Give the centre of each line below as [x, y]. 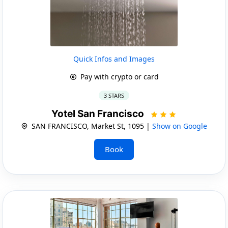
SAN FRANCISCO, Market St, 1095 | [91, 126]
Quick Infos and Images [114, 59]
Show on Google [180, 126]
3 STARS [114, 95]
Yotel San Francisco [99, 113]
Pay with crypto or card [118, 76]
